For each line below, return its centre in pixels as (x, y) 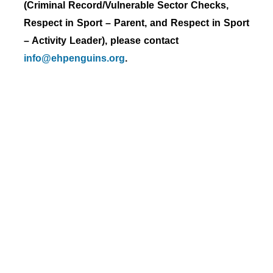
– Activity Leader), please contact (101, 40)
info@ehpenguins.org (74, 58)
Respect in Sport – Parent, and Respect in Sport (136, 23)
